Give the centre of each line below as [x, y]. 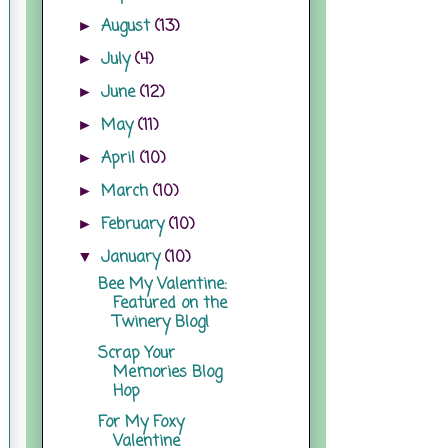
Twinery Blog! [160, 322]
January [133, 257]
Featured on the [169, 303]
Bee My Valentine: [162, 284]
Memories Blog [167, 372]
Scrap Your [136, 353]
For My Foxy [140, 422]
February [135, 224]
